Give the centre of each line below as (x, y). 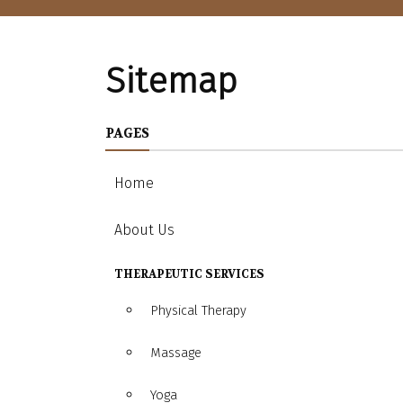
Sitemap (171, 81)
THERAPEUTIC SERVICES (189, 275)
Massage (176, 354)
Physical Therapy (198, 311)
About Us (144, 230)
